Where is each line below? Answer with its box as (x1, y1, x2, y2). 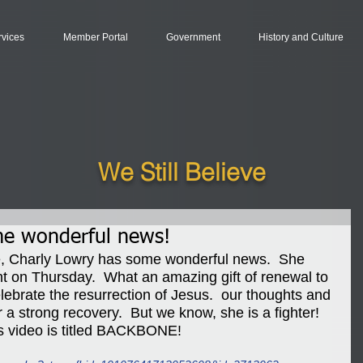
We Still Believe (98, 157, 266, 187)
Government (165, 32, 220, 43)
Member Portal (62, 32, 128, 43)
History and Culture (258, 32, 344, 43)
